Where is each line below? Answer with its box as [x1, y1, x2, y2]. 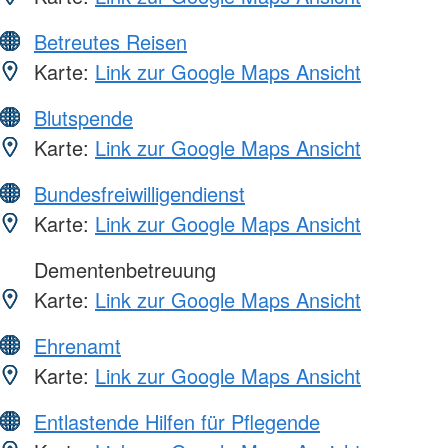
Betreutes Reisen [34, 27, 187, 57]
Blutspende [34, 103, 133, 133]
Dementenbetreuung [28, 255, 216, 285]
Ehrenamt [34, 331, 121, 361]
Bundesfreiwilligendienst [34, 179, 245, 209]
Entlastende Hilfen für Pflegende [34, 407, 320, 437]
